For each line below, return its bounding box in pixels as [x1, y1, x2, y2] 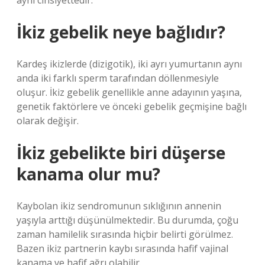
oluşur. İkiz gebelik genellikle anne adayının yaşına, [17, 86, 242, 99]
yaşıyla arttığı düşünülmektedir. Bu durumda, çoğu [17, 214, 238, 227]
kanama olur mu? [17, 163, 160, 185]
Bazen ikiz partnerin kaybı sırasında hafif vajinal [17, 242, 228, 255]
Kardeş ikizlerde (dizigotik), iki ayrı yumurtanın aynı [17, 57, 242, 70]
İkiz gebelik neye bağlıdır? [17, 21, 225, 43]
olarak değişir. [17, 114, 79, 127]
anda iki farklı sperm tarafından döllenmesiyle [17, 72, 219, 85]
